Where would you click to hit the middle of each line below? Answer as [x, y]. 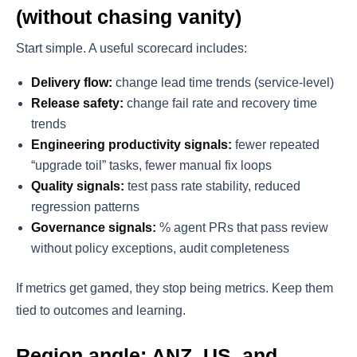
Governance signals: [94, 228]
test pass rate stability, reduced [213, 186]
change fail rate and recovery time [221, 104]
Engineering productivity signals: [132, 145]
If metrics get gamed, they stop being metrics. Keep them [175, 288]
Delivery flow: [72, 83]
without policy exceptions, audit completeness [161, 249]
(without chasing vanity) [129, 17]
